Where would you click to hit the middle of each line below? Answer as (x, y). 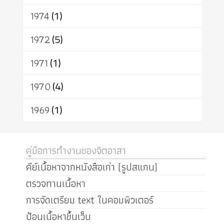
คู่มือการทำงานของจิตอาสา (76, 151)
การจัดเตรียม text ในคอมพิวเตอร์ (89, 200)
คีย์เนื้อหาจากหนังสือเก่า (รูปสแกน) (91, 167)
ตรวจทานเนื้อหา (55, 184)
